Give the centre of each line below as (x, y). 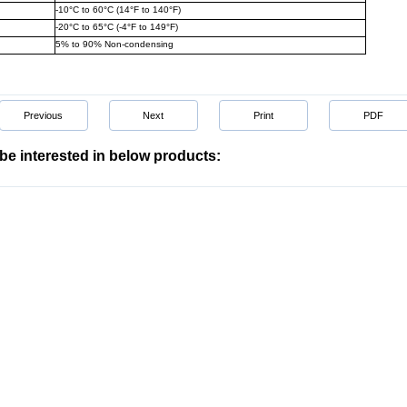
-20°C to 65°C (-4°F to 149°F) (117, 27)
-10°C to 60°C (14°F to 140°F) (118, 10)
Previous (43, 115)
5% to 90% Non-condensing (114, 44)
